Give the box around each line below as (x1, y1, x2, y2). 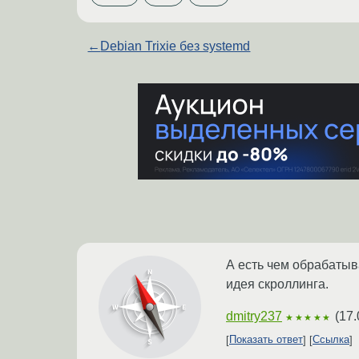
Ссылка (313, 333, 349, 346)
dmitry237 (226, 309, 282, 323)
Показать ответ (229, 333, 303, 346)
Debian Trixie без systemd (100, 38, 251, 53)
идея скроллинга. (226, 276, 329, 291)
